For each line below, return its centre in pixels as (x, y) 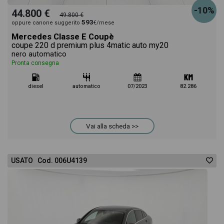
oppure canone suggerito (46, 23)
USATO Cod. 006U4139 (49, 160)
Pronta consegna (35, 63)
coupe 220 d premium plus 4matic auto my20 (90, 45)
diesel (35, 86)
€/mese (104, 23)
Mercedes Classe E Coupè (63, 36)
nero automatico (39, 54)
